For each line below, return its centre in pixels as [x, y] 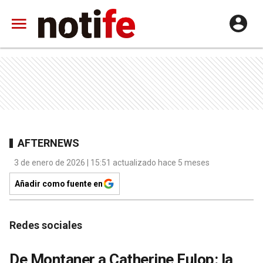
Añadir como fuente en [59, 184]
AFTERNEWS [48, 143]
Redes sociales [46, 225]
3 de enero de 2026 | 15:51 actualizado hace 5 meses [112, 163]
